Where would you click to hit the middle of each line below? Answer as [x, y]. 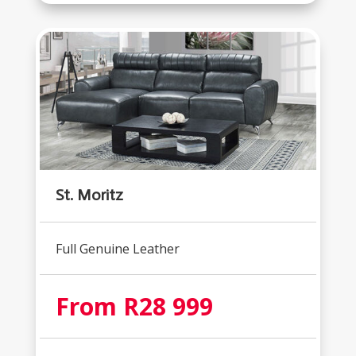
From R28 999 [134, 307]
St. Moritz [89, 195]
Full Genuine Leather [117, 249]
